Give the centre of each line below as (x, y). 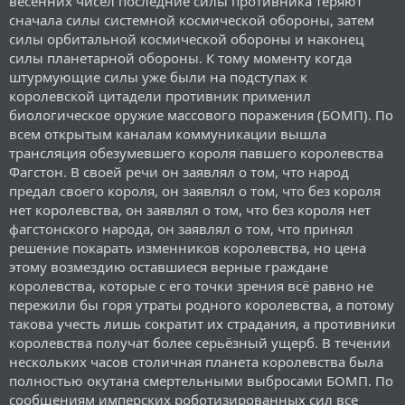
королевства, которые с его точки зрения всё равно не (191, 285)
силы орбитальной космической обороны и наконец (186, 38)
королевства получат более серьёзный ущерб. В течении (200, 342)
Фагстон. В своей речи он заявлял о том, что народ (179, 171)
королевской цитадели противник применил (160, 95)
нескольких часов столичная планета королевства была (196, 361)
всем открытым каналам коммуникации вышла (168, 133)
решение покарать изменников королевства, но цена (188, 247)
